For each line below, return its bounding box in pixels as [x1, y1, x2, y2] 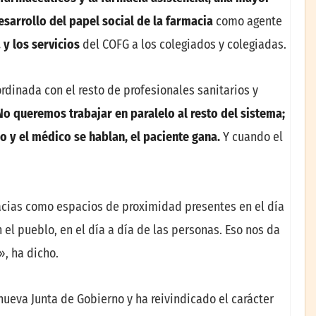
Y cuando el [220, 129, 283, 145]
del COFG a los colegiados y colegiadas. [80, 36, 286, 52]
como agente [216, 13, 282, 29]
